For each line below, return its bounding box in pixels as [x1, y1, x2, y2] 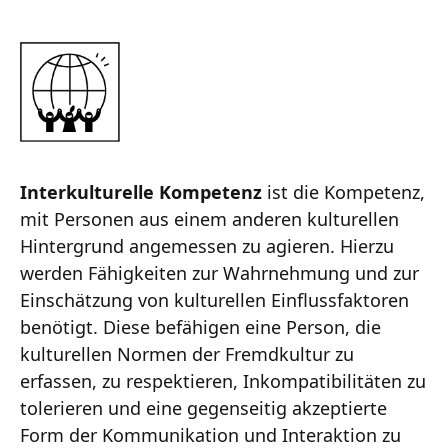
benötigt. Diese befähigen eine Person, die [20, 314, 381, 339]
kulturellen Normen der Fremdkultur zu [20, 341, 354, 366]
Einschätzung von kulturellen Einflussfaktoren [20, 287, 409, 312]
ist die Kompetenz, [262, 179, 425, 204]
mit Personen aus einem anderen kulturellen [20, 206, 399, 231]
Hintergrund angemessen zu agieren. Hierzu [20, 233, 394, 258]
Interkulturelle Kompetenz [20, 179, 262, 204]
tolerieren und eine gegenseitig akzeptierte [20, 395, 387, 420]
